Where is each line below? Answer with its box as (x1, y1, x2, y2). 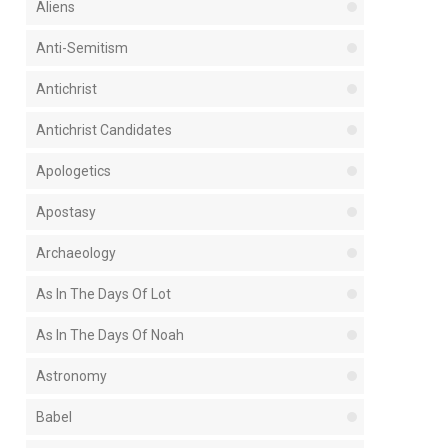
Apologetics (36, 162, 112, 179)
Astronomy (36, 367, 108, 384)
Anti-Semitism (36, 39, 129, 56)
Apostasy (36, 203, 97, 220)
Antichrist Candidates (36, 121, 173, 138)
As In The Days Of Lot (36, 285, 172, 302)
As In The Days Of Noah (36, 326, 185, 343)
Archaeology (36, 244, 117, 261)
